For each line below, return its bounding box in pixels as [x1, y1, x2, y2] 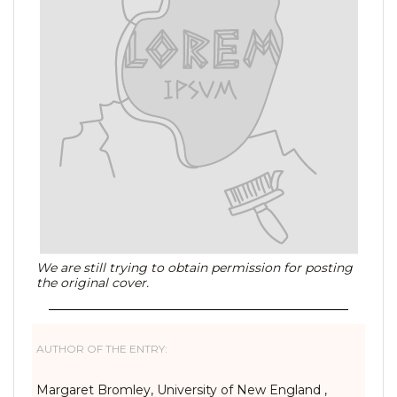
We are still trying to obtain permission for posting [36, 260, 353, 276]
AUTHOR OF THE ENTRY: [36, 342, 167, 355]
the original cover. [36, 275, 149, 291]
